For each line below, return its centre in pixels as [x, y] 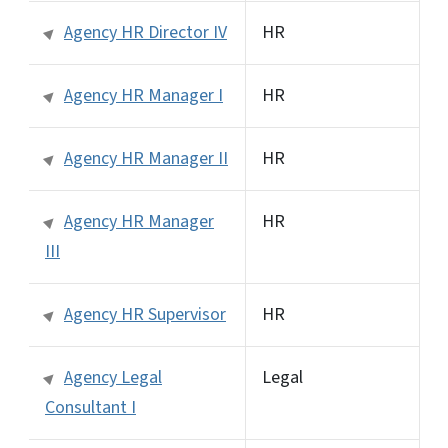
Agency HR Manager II [146, 158]
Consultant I [90, 407]
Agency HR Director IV [145, 32]
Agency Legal [113, 377]
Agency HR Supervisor [145, 314]
